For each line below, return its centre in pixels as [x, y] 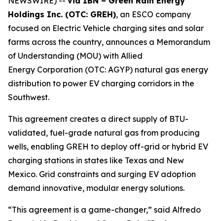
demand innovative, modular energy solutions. [96, 188]
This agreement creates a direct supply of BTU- [98, 119]
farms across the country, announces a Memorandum [109, 42]
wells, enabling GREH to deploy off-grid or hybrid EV [108, 147]
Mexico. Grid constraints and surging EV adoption [102, 174]
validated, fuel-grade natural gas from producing [104, 133]
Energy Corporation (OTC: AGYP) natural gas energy [108, 70]
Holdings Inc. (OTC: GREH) [62, 14]
